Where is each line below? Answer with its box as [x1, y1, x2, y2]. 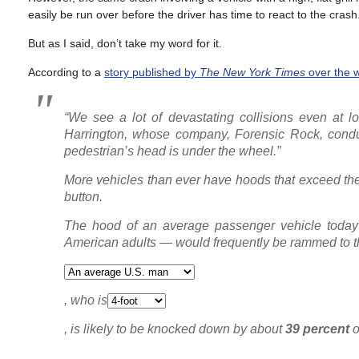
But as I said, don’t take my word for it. [28, 37, 222, 50]
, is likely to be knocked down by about [64, 322, 285, 336]
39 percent [285, 322, 349, 336]
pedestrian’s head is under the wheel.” [64, 144, 280, 158]
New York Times [223, 66, 305, 79]
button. [64, 190, 103, 204]
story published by [104, 66, 200, 79]
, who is [64, 293, 107, 307]
